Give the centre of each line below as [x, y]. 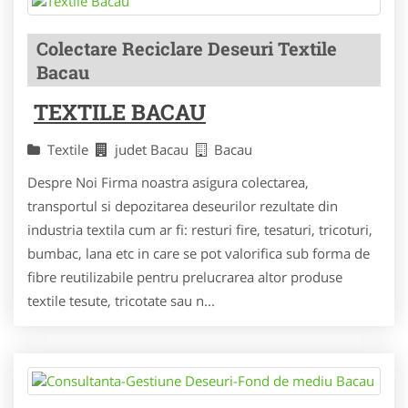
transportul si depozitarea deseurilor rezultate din [183, 206]
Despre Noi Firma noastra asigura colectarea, [168, 182]
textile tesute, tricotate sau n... [121, 301]
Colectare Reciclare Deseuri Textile [187, 48]
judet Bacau [155, 149]
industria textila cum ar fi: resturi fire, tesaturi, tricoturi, [200, 229]
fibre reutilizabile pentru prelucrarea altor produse [185, 277]
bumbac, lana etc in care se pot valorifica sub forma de [199, 253]
